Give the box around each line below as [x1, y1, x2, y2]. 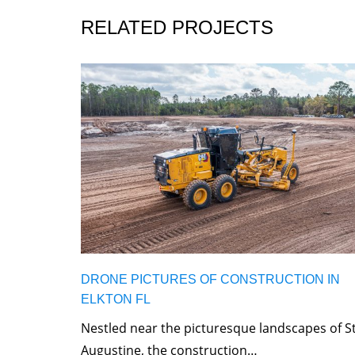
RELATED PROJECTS [81, 16, 273, 38]
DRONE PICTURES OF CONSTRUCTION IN [81, 272, 340, 286]
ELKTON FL [81, 292, 151, 306]
